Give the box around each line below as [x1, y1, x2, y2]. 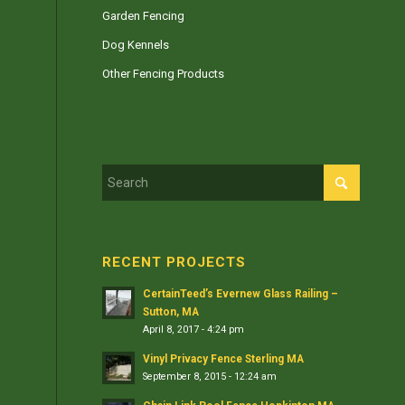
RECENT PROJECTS [102, 254, 247, 270]
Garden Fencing [102, 9, 185, 23]
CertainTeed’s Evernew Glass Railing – [143, 287, 339, 300]
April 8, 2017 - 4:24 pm [143, 324, 245, 335]
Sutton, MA [143, 306, 200, 318]
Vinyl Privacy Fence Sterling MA [143, 353, 305, 365]
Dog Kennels [102, 38, 170, 52]
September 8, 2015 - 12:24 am [143, 371, 278, 382]
